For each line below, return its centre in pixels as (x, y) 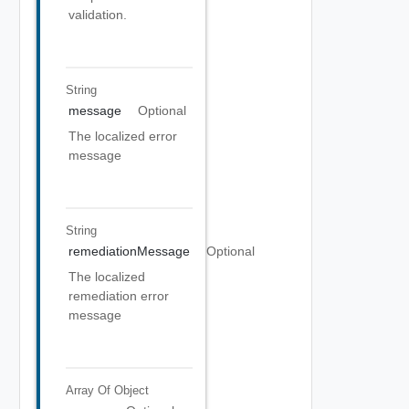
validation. (98, 15)
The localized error (123, 136)
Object (131, 390)
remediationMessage (129, 251)
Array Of (89, 390)
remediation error (119, 296)
